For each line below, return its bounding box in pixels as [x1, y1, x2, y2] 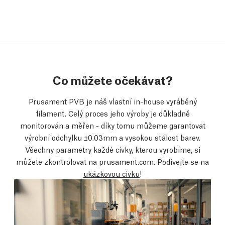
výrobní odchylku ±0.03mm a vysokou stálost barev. [25, 132, 200, 142]
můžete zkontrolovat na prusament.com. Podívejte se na [16, 156, 209, 166]
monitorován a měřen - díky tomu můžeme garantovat [20, 120, 205, 130]
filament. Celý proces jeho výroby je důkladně [35, 107, 190, 118]
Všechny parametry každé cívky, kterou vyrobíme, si [25, 144, 200, 154]
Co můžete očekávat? [53, 71, 172, 87]
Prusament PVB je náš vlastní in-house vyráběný [28, 95, 197, 106]
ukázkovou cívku [83, 168, 140, 178]
